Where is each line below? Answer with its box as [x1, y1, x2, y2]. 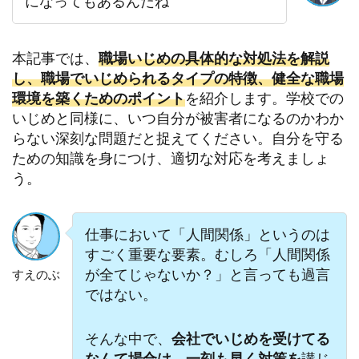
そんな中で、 [84, 329, 171, 348]
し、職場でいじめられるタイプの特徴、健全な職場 [12, 68, 344, 87]
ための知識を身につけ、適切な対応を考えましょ [12, 148, 329, 167]
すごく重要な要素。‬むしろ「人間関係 [84, 245, 330, 264]
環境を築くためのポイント [12, 88, 185, 107]
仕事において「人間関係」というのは [84, 225, 330, 244]
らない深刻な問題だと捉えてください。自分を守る [12, 128, 344, 147]
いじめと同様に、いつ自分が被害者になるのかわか [12, 108, 344, 127]
